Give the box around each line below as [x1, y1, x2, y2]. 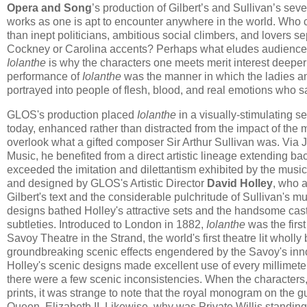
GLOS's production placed [7, 109, 137, 121]
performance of [7, 71, 82, 83]
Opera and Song [7, 2, 92, 14]
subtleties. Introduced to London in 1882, [7, 219, 206, 231]
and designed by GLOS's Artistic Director [7, 177, 207, 190]
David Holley [207, 177, 273, 190]
